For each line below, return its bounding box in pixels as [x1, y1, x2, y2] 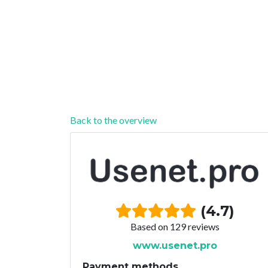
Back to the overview [70, 114, 157, 126]
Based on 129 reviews [130, 220, 220, 232]
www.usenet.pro [132, 239, 217, 251]
